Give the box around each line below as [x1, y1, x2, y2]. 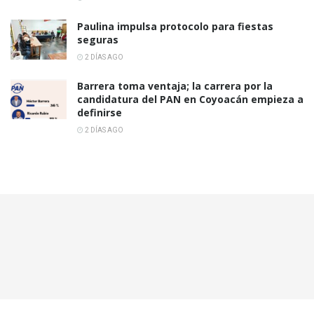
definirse [77, 106, 122, 120]
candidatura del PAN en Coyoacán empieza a [77, 93, 303, 107]
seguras [77, 33, 118, 47]
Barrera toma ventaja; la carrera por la [77, 79, 273, 93]
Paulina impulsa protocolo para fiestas [77, 20, 273, 34]
